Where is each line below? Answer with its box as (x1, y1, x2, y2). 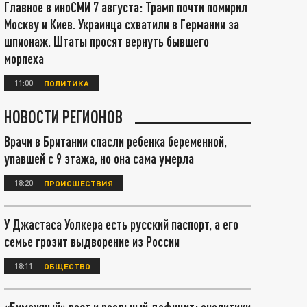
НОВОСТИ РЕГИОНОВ (4, 106, 123, 127)
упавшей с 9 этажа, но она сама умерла (4, 150, 194, 167)
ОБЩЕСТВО (44, 260, 90, 271)
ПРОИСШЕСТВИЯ (44, 177, 113, 188)
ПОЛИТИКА (44, 77, 89, 88)
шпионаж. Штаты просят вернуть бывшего (4, 33, 209, 49)
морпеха (4, 50, 44, 66)
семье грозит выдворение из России (4, 233, 180, 249)
